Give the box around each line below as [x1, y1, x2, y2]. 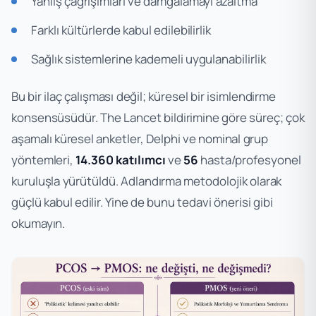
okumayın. [11, 214, 66, 231]
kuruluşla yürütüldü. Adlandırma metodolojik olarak [11, 172, 282, 189]
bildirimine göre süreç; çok [161, 109, 305, 126]
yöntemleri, [11, 151, 76, 168]
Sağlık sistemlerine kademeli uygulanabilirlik [31, 50, 266, 67]
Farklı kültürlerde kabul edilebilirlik [31, 21, 211, 38]
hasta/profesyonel [197, 151, 301, 168]
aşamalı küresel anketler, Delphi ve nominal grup [11, 130, 269, 147]
